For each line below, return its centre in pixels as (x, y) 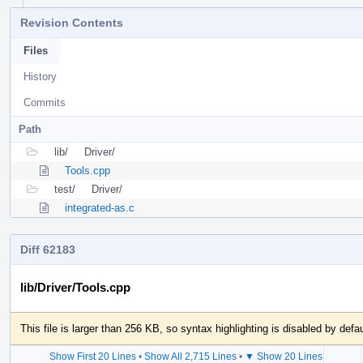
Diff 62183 (48, 249)
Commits (45, 102)
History (40, 76)
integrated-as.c (100, 207)
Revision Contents (72, 22)
